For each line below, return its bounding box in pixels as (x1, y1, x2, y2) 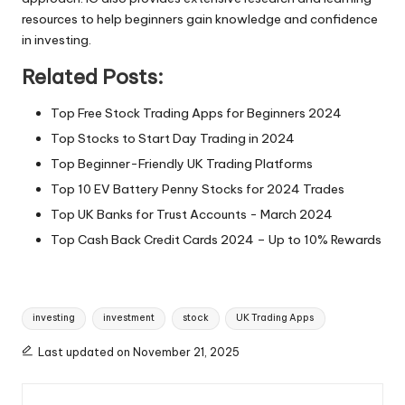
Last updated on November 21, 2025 (37, 345, 240, 360)
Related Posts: (22, 63, 164, 89)
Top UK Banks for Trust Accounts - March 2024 (51, 206, 333, 223)
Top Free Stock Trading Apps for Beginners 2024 (51, 104, 342, 121)
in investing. (22, 31, 91, 48)
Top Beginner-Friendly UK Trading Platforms (51, 155, 313, 173)
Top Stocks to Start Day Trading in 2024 (51, 130, 295, 147)
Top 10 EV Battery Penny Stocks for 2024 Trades (51, 181, 344, 198)
